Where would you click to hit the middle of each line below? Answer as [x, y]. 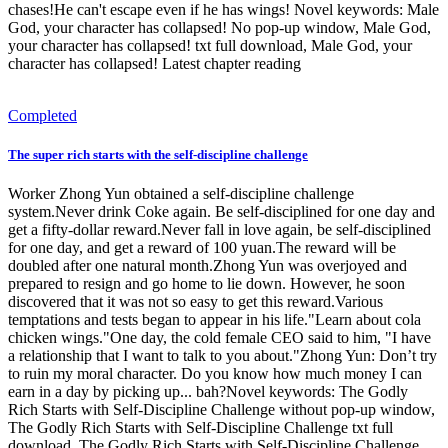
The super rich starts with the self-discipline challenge [158, 154]
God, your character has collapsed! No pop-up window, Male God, [219, 27]
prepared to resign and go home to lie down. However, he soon [206, 284]
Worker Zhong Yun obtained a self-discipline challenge [181, 194]
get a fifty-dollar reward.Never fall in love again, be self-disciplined [219, 230]
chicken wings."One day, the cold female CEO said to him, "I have [219, 338]
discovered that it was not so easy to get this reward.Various [195, 302]
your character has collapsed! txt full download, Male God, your [210, 45]
